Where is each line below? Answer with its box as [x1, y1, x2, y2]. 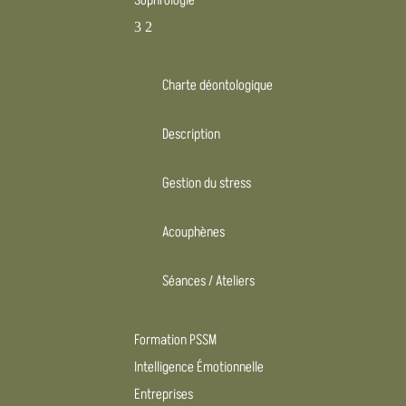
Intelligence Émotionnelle [134, 357, 265, 377]
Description [162, 124, 221, 144]
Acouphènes [162, 222, 226, 242]
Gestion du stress [162, 173, 252, 193]
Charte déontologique [162, 75, 274, 95]
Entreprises [134, 384, 194, 404]
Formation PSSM [134, 330, 217, 350]
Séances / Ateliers [162, 271, 256, 291]
